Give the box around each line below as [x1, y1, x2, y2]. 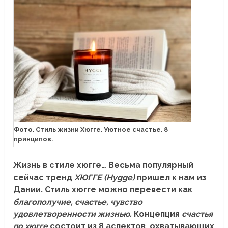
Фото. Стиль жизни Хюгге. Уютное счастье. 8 [14, 125, 168, 133]
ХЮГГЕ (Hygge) [74, 172, 137, 182]
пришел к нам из [137, 172, 207, 182]
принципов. [14, 135, 53, 143]
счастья [182, 209, 213, 219]
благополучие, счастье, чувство [13, 196, 143, 207]
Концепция [134, 209, 182, 219]
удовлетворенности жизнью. [13, 209, 134, 219]
